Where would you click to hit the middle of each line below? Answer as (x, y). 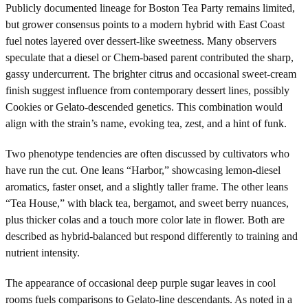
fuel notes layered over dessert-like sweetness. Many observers (141, 41)
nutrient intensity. (43, 252)
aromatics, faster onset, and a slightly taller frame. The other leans (147, 186)
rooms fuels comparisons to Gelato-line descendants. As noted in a (149, 299)
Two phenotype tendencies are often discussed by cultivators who (147, 153)
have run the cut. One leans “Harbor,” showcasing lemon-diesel (143, 170)
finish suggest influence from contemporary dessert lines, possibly (147, 90)
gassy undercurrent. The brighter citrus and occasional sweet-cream (151, 74)
